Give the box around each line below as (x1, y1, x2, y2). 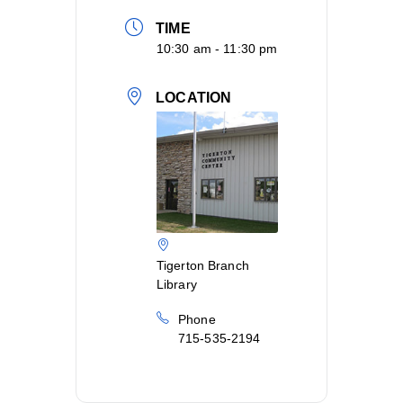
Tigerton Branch (157, 258, 249, 273)
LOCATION (156, 90, 232, 106)
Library (157, 277, 197, 292)
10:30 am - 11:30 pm (157, 41, 278, 57)
